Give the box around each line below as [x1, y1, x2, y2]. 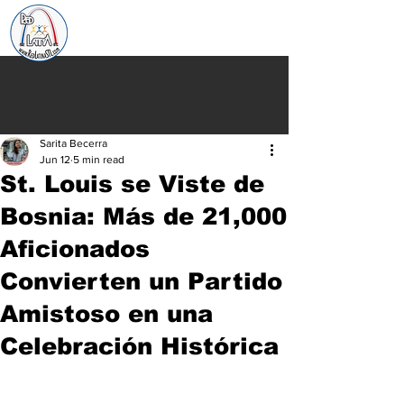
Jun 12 [40, 153, 70, 166]
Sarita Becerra [40, 137, 107, 150]
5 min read [73, 153, 124, 166]
